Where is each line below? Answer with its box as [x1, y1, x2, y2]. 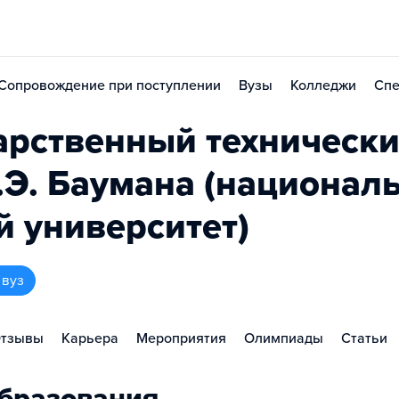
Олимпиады [244, 330, 323, 347]
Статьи [341, 330, 387, 347]
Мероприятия [136, 330, 226, 347]
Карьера [61, 330, 118, 347]
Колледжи [290, 77, 356, 94]
